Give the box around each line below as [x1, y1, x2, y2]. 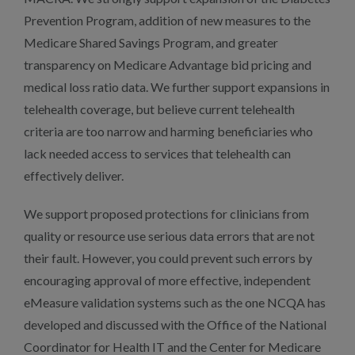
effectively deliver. [24, 168, 124, 183]
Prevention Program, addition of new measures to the [24, 13, 311, 28]
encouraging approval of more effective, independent [24, 273, 311, 288]
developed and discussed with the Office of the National [24, 317, 326, 332]
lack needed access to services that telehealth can [24, 146, 291, 161]
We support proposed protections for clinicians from [24, 206, 309, 221]
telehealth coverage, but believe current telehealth [24, 101, 295, 116]
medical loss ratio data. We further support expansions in [24, 79, 330, 94]
